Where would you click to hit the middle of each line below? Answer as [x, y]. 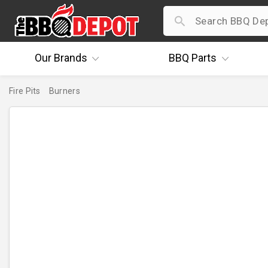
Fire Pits [25, 91]
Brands [69, 58]
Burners [64, 91]
